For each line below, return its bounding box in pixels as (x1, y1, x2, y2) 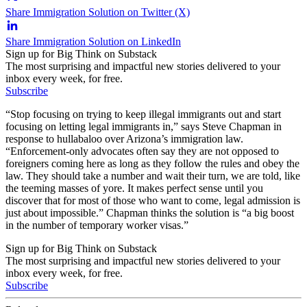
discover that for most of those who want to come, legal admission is (5, 194, 300, 206)
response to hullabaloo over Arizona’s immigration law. (5, 132, 243, 145)
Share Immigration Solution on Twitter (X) (5, 5, 190, 18)
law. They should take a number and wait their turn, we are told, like (5, 169, 300, 182)
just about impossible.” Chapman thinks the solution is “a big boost (5, 206, 294, 219)
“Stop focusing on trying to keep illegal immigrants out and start (5, 108, 281, 120)
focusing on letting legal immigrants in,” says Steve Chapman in (5, 120, 282, 132)
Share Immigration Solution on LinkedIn (5, 35, 181, 47)
